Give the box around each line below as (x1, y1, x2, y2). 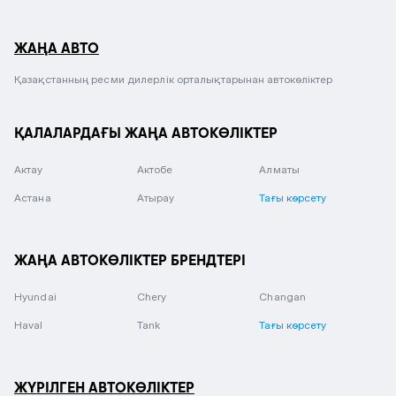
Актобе (136, 163, 173, 176)
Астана (14, 191, 51, 204)
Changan (259, 290, 307, 303)
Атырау (136, 191, 175, 204)
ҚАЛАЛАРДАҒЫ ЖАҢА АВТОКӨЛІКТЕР (14, 124, 278, 141)
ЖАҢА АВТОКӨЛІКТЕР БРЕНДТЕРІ (14, 251, 246, 269)
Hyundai (14, 290, 57, 303)
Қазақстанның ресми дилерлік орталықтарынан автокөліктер (14, 72, 333, 86)
